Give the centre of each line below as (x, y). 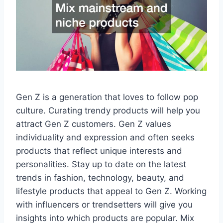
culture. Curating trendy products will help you (108, 110)
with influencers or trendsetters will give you (104, 204)
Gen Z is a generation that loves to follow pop (107, 97)
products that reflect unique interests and (99, 151)
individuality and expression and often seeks (105, 137)
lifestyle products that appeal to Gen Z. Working (111, 191)
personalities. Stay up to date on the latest (101, 164)
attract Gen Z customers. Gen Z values (94, 124)
